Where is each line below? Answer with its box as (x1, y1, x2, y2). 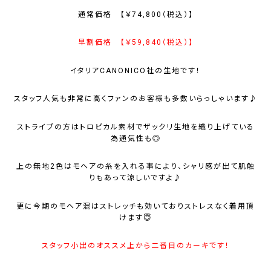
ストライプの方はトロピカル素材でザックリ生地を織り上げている (16, 122, 255, 131)
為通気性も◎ (110, 134, 161, 143)
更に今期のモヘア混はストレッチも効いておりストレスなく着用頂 (16, 201, 255, 211)
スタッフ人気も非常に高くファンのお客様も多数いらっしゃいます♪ (13, 94, 258, 103)
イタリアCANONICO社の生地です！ (70, 66, 201, 75)
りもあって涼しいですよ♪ (89, 174, 182, 183)
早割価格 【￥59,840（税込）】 (77, 38, 194, 47)
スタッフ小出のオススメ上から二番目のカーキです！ (41, 241, 230, 250)
